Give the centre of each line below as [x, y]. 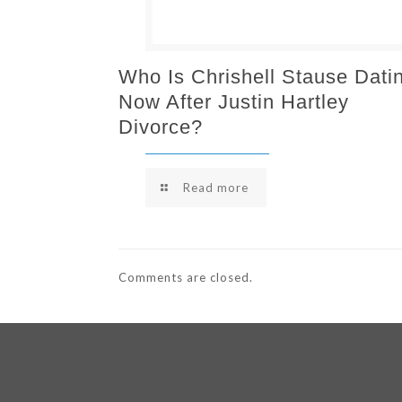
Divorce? [161, 127]
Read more [216, 188]
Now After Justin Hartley [234, 102]
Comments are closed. [186, 277]
